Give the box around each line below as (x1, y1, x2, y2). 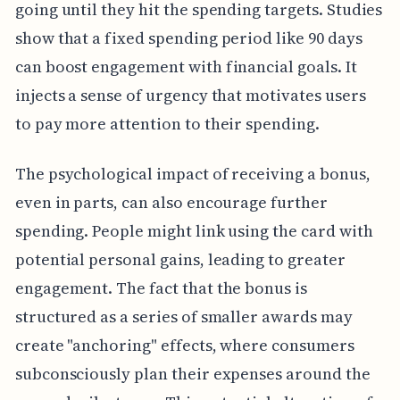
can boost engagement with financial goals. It (14, 54, 357, 78)
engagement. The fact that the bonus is (14, 276, 307, 299)
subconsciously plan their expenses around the (14, 362, 371, 385)
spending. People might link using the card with (14, 219, 373, 242)
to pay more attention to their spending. (14, 112, 320, 135)
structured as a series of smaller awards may (14, 304, 353, 328)
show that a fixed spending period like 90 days (14, 26, 362, 49)
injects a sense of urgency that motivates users (14, 83, 366, 106)
